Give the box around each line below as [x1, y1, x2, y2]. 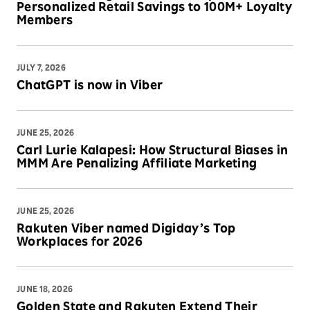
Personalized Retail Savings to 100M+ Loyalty [17, 2, 293, 15]
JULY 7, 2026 [17, 64, 66, 73]
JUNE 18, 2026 [17, 286, 73, 294]
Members [17, 15, 73, 28]
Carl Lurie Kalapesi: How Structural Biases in [17, 145, 289, 158]
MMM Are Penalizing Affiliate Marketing [17, 158, 257, 171]
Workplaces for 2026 [17, 237, 143, 249]
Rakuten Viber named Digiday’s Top [17, 224, 236, 236]
